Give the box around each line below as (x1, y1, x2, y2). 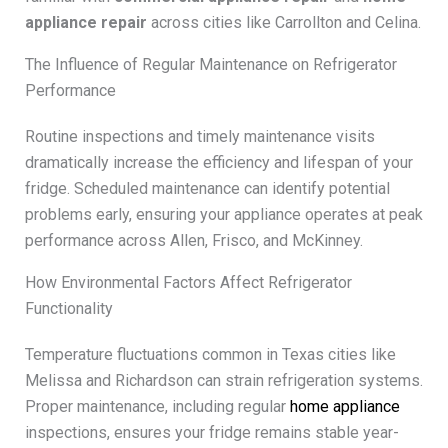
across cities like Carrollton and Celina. (146, 12, 421, 32)
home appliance (289, 396, 400, 416)
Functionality (24, 298, 113, 318)
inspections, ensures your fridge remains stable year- (24, 422, 399, 442)
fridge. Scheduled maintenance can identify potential (24, 178, 390, 198)
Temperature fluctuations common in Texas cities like (24, 344, 396, 364)
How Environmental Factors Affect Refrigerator (24, 272, 352, 292)
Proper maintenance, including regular (24, 396, 290, 416)
